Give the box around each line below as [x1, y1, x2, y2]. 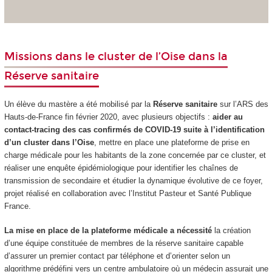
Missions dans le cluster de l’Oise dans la [4, 50, 228, 64]
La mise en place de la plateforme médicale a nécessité [4, 226, 212, 236]
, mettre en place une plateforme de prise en [93, 137, 250, 147]
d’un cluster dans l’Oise [4, 137, 94, 147]
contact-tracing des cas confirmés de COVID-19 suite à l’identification [4, 124, 265, 134]
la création [211, 226, 251, 236]
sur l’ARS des [217, 99, 268, 109]
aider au [212, 112, 243, 121]
